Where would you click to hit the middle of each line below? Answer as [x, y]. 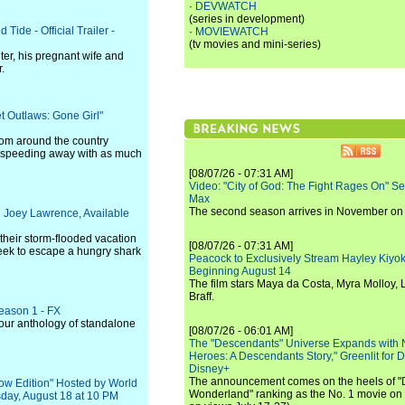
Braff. [202, 297]
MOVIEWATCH [232, 32]
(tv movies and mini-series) [255, 44]
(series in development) [247, 19]
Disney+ [209, 369]
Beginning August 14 [240, 271]
